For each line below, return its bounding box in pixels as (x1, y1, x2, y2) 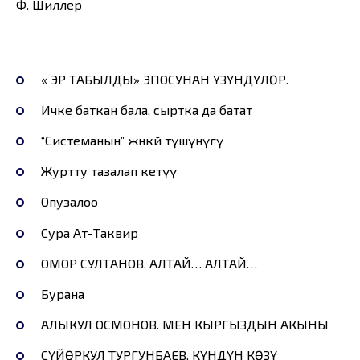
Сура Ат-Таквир (40, 224, 138, 240)
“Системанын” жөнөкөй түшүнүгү (40, 133, 223, 149)
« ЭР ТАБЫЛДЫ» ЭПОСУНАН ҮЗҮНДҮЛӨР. (40, 71, 288, 87)
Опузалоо (40, 194, 98, 210)
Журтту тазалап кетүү (40, 163, 177, 179)
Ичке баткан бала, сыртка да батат (40, 101, 252, 117)
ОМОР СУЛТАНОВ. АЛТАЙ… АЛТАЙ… (40, 255, 257, 271)
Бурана (40, 286, 84, 302)
